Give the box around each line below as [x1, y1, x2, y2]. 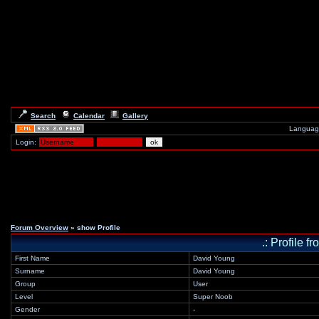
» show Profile [68, 224, 120, 231]
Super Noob [193, 293, 233, 300]
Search [31, 112, 56, 120]
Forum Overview [11, 224, 68, 231]
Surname [15, 267, 45, 275]
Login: [14, 138, 38, 146]
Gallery [122, 112, 148, 120]
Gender [15, 305, 40, 313]
